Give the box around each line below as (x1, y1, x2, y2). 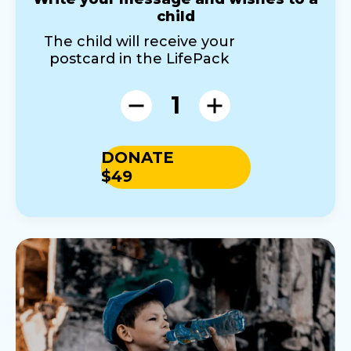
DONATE (100, 148, 174, 168)
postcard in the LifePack (49, 49, 229, 67)
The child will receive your (43, 32, 235, 50)
